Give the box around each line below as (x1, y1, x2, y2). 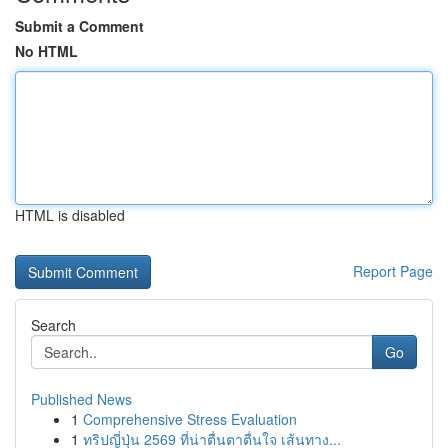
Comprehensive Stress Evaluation (83, 409, 297, 429)
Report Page (353, 261, 433, 281)
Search (31, 315, 76, 335)
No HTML (15, 41, 78, 61)
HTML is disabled (15, 205, 125, 225)
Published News (31, 389, 132, 409)
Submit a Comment (15, 16, 144, 36)
